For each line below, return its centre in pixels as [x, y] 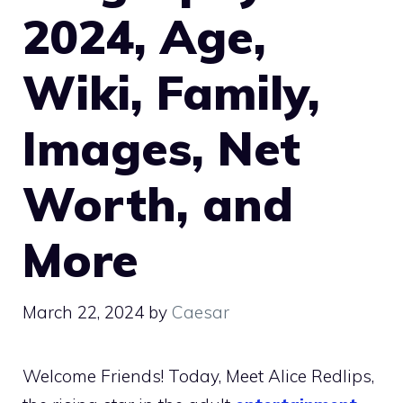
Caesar [201, 312]
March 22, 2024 [83, 312]
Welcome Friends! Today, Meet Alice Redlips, [198, 376]
